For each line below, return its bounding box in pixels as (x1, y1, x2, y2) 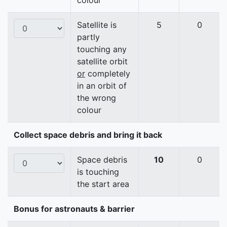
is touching (77, 167, 119, 177)
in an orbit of (77, 81, 127, 91)
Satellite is (77, 20, 117, 30)
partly (77, 32, 100, 43)
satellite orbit (77, 56, 128, 67)
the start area (77, 179, 129, 190)
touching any (77, 44, 127, 55)
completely (85, 68, 130, 79)
